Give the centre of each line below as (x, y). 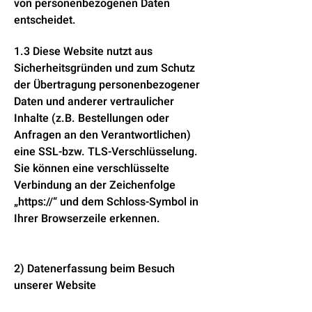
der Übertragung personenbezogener (107, 85)
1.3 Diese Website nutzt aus (83, 52)
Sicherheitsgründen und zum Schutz (104, 68)
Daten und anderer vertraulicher (94, 102)
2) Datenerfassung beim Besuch (94, 269)
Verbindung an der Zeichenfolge (95, 185)
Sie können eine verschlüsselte (92, 169)
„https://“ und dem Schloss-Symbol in (106, 202)
